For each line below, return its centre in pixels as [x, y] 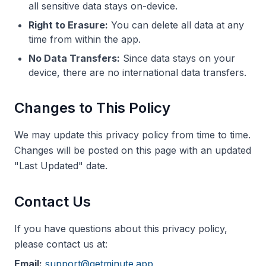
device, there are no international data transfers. [137, 72]
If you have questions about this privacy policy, [121, 229]
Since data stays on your [178, 58]
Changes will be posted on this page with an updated [133, 150]
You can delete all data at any [176, 25]
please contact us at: [61, 244]
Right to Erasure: [68, 25]
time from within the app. [85, 39]
